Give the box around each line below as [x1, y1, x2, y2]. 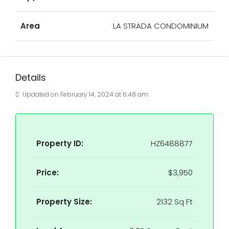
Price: [36, 167, 59, 178]
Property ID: [36, 138, 83, 149]
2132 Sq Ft [156, 196, 193, 207]
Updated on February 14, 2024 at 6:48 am [21, 90, 148, 99]
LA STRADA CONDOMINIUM [113, 20, 209, 31]
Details [15, 71, 46, 84]
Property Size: [36, 196, 92, 207]
